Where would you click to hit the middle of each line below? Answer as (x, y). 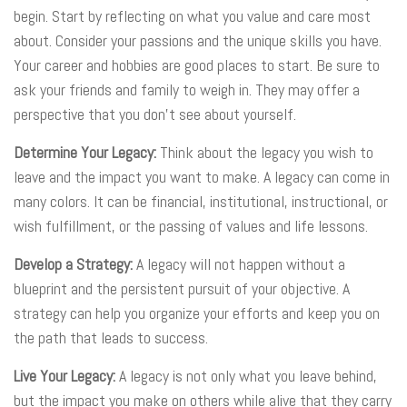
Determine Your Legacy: (87, 152)
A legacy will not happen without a (241, 264)
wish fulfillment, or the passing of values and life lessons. (191, 226)
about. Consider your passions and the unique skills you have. (198, 40)
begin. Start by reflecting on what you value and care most (192, 16)
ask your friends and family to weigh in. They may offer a (187, 89)
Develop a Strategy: (75, 264)
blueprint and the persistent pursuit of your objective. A (182, 288)
